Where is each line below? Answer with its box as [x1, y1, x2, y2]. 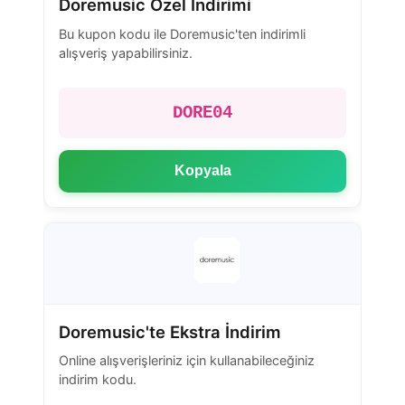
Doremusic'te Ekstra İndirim [59, 321, 281, 342]
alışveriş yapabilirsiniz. [59, 44, 193, 61]
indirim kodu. [59, 371, 137, 387]
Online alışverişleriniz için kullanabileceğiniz [59, 352, 315, 368]
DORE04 [173, 103, 232, 124]
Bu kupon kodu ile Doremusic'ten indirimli [59, 25, 306, 42]
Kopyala [174, 163, 231, 179]
